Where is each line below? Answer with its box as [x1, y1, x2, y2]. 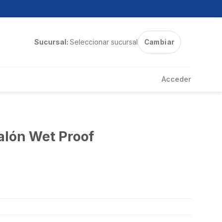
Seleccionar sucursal [69, 38, 138, 46]
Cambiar [144, 38, 175, 46]
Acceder [162, 75, 191, 83]
